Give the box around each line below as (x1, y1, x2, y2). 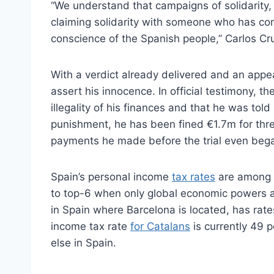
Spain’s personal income (51, 170, 172, 183)
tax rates (172, 170, 215, 183)
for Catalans (130, 220, 190, 232)
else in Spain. (51, 236, 116, 249)
